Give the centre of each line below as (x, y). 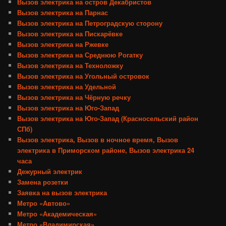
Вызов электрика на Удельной (67, 86)
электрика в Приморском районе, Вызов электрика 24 (106, 150)
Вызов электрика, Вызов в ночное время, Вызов (98, 139)
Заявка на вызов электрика (62, 192)
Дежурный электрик (50, 171)
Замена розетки (43, 182)
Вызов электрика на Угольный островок (83, 76)
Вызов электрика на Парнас (63, 12)
